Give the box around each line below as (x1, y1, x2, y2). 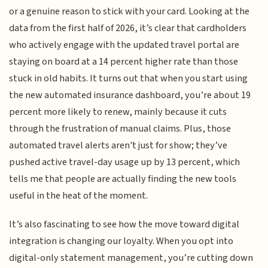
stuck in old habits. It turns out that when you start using (9, 71, 248, 86)
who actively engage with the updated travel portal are (9, 37, 240, 52)
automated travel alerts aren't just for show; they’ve (9, 138, 228, 153)
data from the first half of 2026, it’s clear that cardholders (9, 20, 247, 35)
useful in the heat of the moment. (9, 188, 148, 203)
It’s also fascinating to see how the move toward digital (9, 217, 240, 232)
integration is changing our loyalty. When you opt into (9, 234, 234, 249)
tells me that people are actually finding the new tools (9, 171, 237, 186)
